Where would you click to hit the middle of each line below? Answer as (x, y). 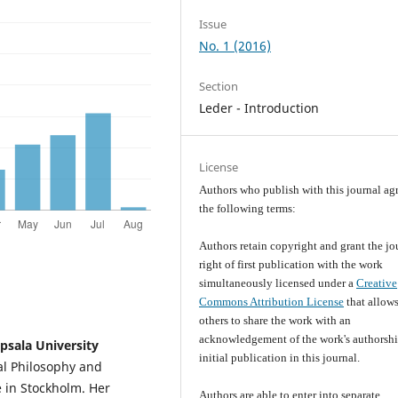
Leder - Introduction (259, 107)
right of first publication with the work (291, 264)
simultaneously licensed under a (278, 283)
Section (219, 86)
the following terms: (248, 208)
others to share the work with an (275, 320)
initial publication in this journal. (280, 357)
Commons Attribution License (272, 301)
